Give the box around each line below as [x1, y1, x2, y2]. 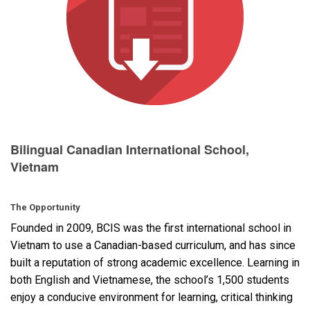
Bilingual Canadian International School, [10, 140, 249, 158]
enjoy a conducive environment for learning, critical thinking [10, 290, 293, 304]
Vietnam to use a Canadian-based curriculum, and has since [10, 238, 295, 252]
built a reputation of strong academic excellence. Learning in [10, 255, 300, 269]
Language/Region [4, 34, 91, 48]
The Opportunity [10, 201, 80, 212]
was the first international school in [120, 221, 291, 235]
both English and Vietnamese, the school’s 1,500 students [10, 273, 289, 286]
